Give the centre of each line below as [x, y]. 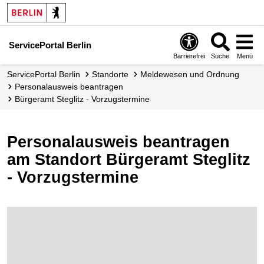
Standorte [113, 74]
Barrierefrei [189, 56]
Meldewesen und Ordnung [193, 74]
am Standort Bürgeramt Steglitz [129, 160]
